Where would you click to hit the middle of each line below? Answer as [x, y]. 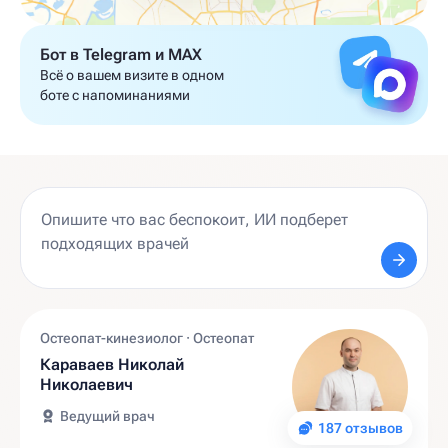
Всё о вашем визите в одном [132, 75]
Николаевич [87, 384]
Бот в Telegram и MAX [121, 54]
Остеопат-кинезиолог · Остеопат [147, 338]
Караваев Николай [112, 364]
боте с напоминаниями [115, 95]
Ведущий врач [107, 416]
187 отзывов [360, 428]
